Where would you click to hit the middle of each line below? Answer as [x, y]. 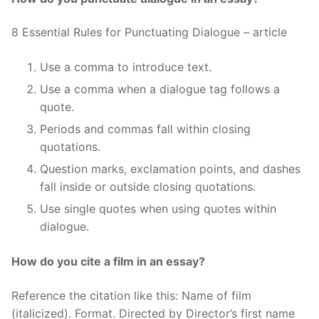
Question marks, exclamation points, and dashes [170, 169]
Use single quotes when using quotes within [158, 209]
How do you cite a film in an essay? [108, 262]
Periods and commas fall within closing [145, 129]
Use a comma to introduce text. [126, 67]
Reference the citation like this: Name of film [131, 296]
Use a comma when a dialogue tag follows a [160, 89]
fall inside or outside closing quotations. [148, 187]
